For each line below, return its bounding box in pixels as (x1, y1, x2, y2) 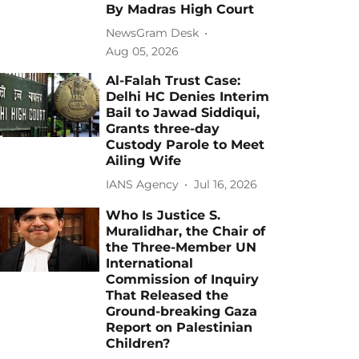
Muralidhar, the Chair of (106, 223, 266, 239)
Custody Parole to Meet (106, 136, 265, 152)
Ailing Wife (106, 152, 182, 168)
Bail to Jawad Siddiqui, (106, 104, 260, 120)
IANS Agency (106, 177, 179, 192)
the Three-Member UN (106, 239, 257, 255)
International (106, 255, 194, 271)
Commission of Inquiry (106, 271, 260, 287)
